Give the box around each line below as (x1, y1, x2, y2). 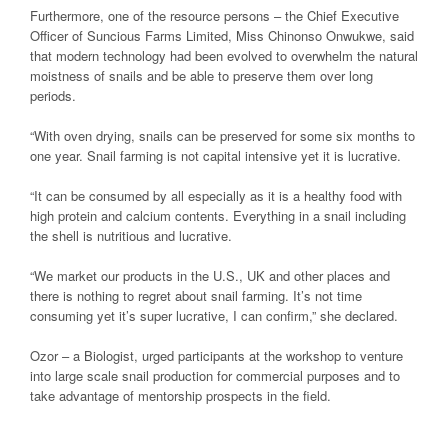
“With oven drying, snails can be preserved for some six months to (30, 125, 415, 145)
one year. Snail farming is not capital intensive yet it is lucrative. (30, 145, 401, 165)
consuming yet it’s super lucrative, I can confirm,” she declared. (30, 305, 398, 325)
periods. (30, 85, 76, 105)
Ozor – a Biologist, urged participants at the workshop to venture (30, 345, 403, 365)
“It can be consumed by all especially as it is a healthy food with (30, 185, 402, 205)
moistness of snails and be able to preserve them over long (30, 65, 373, 85)
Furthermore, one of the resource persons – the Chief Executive (30, 5, 399, 25)
